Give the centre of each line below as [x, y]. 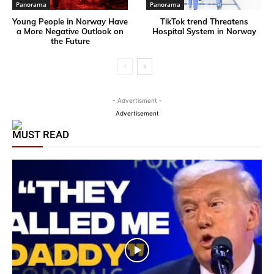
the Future [70, 41]
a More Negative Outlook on [70, 31]
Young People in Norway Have [70, 21]
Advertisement [137, 113]
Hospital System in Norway [204, 31]
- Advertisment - [137, 100]
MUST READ [41, 134]
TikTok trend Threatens [204, 21]
